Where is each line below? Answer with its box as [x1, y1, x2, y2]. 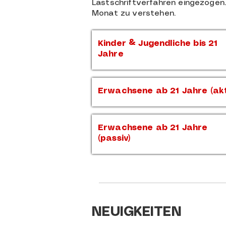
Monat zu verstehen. [92, 10, 176, 17]
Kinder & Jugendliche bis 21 [98, 40, 218, 47]
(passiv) [98, 135, 131, 142]
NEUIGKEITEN [92, 206, 182, 218]
